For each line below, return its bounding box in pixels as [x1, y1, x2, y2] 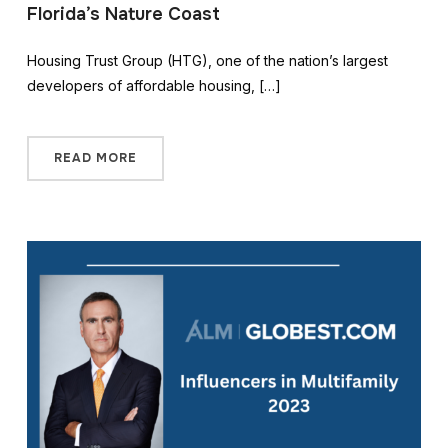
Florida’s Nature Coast [26, 3, 220, 26]
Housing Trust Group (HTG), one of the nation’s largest [26, 52, 388, 70]
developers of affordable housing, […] [26, 77, 281, 95]
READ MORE [53, 150, 137, 167]
